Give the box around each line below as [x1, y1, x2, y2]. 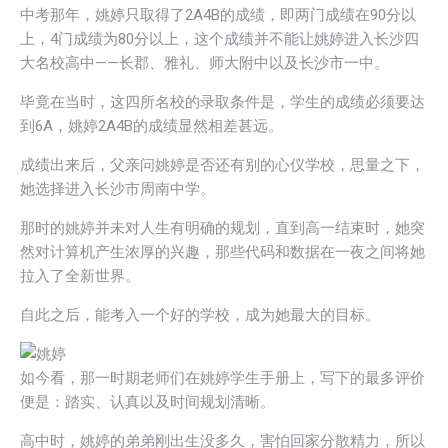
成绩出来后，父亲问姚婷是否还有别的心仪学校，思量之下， [20, 155, 425, 174]
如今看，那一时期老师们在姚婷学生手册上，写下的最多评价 [20, 368, 425, 387]
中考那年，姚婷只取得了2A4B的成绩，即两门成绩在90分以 [20, 5, 416, 24]
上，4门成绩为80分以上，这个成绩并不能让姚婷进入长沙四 [20, 29, 419, 48]
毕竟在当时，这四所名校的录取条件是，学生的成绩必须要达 [20, 92, 425, 111]
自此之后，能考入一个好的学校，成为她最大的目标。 [20, 305, 380, 324]
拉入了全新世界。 [20, 266, 140, 285]
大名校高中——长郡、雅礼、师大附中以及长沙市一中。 [20, 53, 389, 72]
